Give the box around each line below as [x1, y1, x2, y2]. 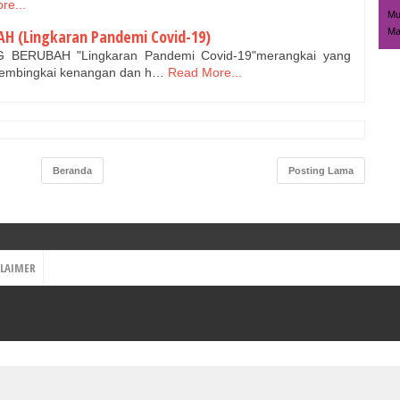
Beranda [53, 165, 92, 177]
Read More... [168, 64, 242, 79]
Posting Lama [288, 165, 354, 177]
